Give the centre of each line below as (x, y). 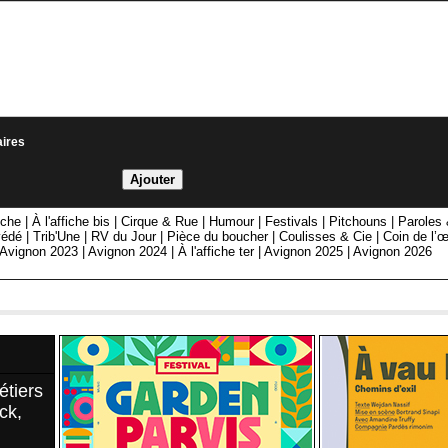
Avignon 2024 (128, 252)
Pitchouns (358, 222)
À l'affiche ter (216, 252)
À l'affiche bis (71, 222)
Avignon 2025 (304, 252)
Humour (232, 222)
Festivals (292, 222)
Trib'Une (57, 237)
